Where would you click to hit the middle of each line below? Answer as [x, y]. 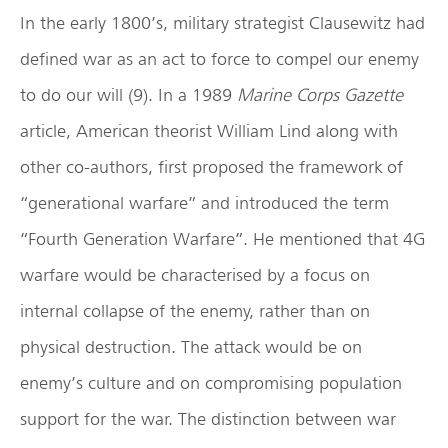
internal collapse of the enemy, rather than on [195, 311]
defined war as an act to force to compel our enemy [219, 59]
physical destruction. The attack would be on [191, 347]
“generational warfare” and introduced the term [204, 203]
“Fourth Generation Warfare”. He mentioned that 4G [222, 239]
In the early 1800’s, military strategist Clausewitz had [222, 23]
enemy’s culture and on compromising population [211, 383]
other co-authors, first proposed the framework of [211, 167]
